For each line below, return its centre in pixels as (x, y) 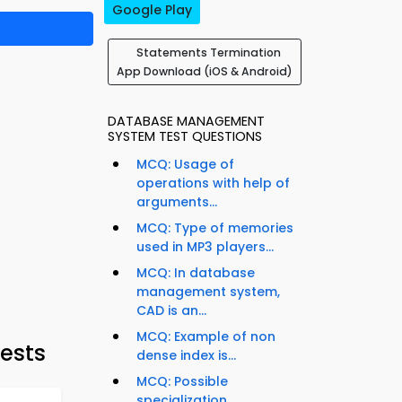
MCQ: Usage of (185, 165)
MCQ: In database (196, 273)
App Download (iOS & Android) (205, 72)
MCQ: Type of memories (215, 228)
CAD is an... (171, 311)
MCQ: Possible (182, 382)
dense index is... (186, 356)
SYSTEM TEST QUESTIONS (185, 137)
